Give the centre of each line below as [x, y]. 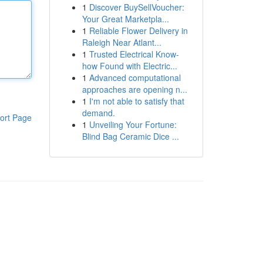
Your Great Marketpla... [125, 19]
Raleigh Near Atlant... [122, 42]
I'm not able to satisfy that [136, 101]
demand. [98, 113]
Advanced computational [135, 77]
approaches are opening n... [134, 89]
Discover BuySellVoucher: [136, 7]
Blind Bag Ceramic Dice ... [130, 136]
